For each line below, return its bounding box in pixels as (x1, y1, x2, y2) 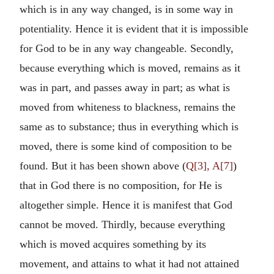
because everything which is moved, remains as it (20, 61, 240, 74)
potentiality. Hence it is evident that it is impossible (20, 22, 248, 35)
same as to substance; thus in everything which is (20, 120, 239, 133)
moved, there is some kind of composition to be (20, 139, 232, 152)
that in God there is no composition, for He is (20, 179, 222, 191)
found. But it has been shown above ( (20, 159, 186, 172)
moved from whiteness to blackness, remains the (20, 100, 235, 113)
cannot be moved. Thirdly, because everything (20, 218, 225, 231)
